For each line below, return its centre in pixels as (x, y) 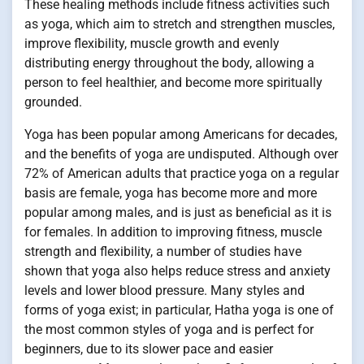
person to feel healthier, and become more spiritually (173, 83)
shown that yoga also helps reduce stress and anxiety (178, 271)
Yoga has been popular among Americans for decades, (181, 135)
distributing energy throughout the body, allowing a (169, 63)
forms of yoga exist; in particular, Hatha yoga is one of (179, 310)
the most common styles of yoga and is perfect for (169, 330)
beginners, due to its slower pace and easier (149, 349)
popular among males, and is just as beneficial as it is (178, 213)
